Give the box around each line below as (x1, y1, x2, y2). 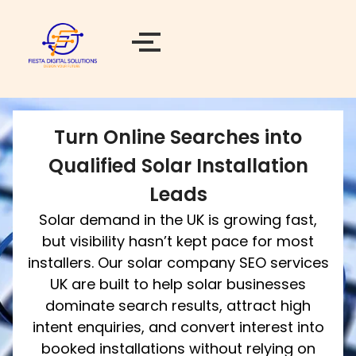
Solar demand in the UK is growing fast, (39, 210, 317, 230)
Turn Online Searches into (54, 124, 302, 150)
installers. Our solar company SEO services (27, 253, 329, 273)
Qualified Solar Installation (48, 153, 308, 179)
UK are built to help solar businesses (50, 274, 306, 294)
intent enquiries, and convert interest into (32, 317, 324, 337)
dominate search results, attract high (45, 296, 311, 315)
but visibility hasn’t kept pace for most (42, 231, 314, 251)
